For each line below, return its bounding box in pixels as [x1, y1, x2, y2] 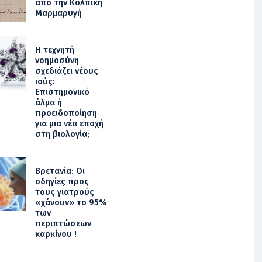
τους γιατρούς [35, 186, 94, 197]
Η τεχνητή [35, 44, 74, 55]
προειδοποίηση [35, 107, 97, 118]
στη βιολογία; [35, 128, 89, 139]
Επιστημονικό [35, 86, 89, 97]
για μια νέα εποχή [35, 118, 104, 129]
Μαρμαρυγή [35, 7, 82, 18]
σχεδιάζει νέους [35, 65, 98, 76]
